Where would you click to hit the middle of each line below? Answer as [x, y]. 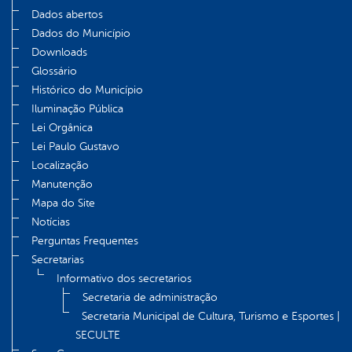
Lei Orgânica [62, 127]
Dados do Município [81, 33]
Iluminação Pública [77, 108]
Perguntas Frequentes [85, 240]
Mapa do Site [63, 203]
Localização [60, 165]
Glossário [54, 71]
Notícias [51, 222]
